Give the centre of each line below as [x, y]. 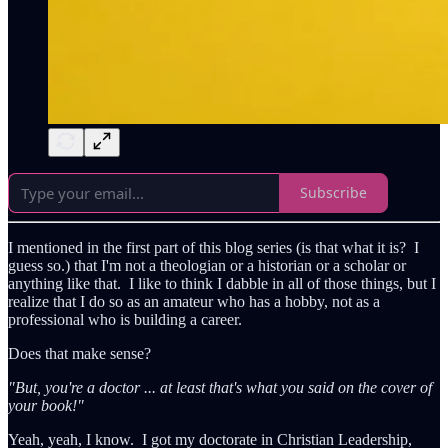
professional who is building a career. [125, 319]
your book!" [46, 405]
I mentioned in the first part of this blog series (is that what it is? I [213, 247]
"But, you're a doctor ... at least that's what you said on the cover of [220, 387]
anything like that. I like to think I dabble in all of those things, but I [222, 283]
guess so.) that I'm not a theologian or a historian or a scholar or [207, 265]
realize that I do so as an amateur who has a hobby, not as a [194, 301]
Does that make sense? [79, 353]
